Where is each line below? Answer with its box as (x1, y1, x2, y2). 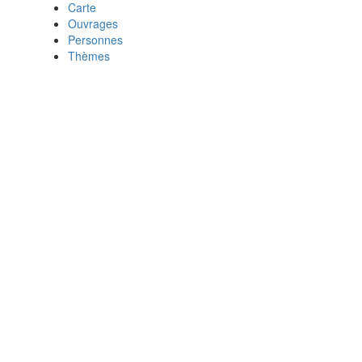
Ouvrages (68, 15, 118, 32)
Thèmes (68, 48, 110, 65)
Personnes (68, 32, 123, 48)
